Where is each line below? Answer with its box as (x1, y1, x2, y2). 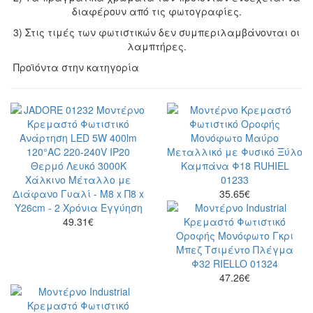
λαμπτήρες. (126, 38, 187, 53)
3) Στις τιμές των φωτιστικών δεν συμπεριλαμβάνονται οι (13, 24, 300, 39)
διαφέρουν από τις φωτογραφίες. (71, 3, 242, 18)
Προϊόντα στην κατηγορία (10, 59, 139, 74)
